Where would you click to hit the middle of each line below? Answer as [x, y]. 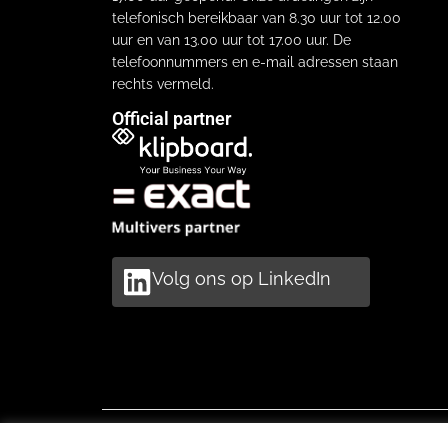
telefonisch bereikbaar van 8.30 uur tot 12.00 [256, 17]
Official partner [171, 118]
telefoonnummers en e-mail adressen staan [255, 61]
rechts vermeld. [163, 83]
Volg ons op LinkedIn [241, 279]
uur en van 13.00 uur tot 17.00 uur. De [231, 39]
